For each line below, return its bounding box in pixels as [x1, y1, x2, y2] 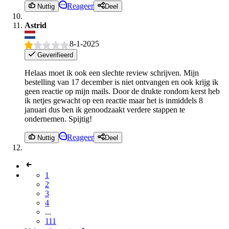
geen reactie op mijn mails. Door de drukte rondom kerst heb [25, 86, 220, 96]
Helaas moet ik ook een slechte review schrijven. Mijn [25, 68, 199, 77]
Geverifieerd [35, 51, 74, 59]
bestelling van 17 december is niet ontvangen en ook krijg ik [25, 77, 218, 86]
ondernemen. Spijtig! [25, 114, 92, 123]
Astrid [25, 21, 47, 30]
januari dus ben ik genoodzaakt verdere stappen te [25, 105, 185, 114]
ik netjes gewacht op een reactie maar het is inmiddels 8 [25, 96, 203, 105]
